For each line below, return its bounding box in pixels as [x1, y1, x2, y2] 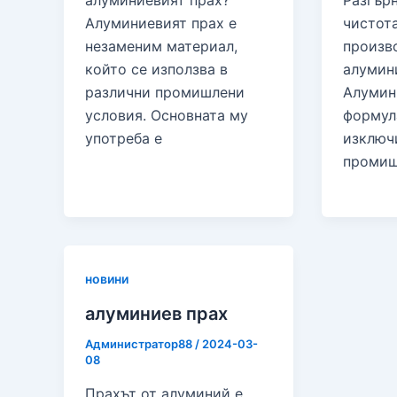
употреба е [85, 129, 162, 148]
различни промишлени [85, 83, 245, 102]
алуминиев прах [85, 302, 228, 324]
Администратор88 [85, 336, 195, 351]
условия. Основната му [85, 106, 248, 125]
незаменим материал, [85, 37, 237, 56]
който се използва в [85, 60, 228, 79]
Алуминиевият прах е [85, 14, 237, 33]
